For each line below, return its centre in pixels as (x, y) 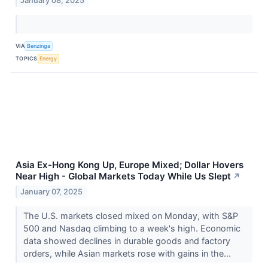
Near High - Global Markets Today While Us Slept (123, 176)
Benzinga (39, 45)
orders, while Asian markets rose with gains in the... (128, 253)
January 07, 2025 (52, 191)
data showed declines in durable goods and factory (127, 240)
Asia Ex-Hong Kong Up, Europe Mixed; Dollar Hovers (130, 165)
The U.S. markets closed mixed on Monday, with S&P (130, 215)
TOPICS (27, 58)
